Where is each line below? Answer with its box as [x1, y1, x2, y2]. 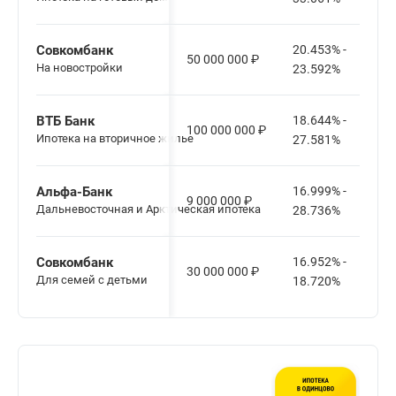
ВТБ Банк [36, 113, 95, 130]
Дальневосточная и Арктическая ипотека [36, 202, 261, 217]
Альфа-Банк [36, 184, 112, 201]
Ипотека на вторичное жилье [36, 132, 194, 146]
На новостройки [36, 61, 123, 75]
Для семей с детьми [36, 273, 148, 287]
